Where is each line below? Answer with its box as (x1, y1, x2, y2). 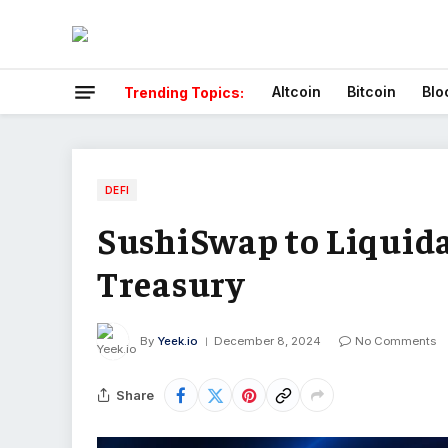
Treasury (97, 260, 245, 305)
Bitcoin (347, 83, 396, 100)
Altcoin (272, 83, 321, 100)
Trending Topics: (124, 83, 244, 101)
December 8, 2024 (214, 333, 321, 348)
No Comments (355, 333, 436, 348)
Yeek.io (157, 333, 198, 348)
